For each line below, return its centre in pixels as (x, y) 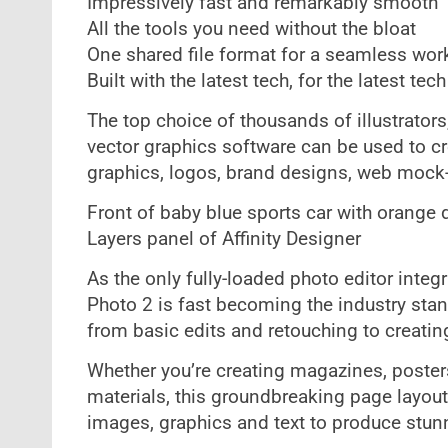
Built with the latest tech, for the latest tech (266, 81)
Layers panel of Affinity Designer (223, 239)
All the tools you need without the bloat (251, 29)
